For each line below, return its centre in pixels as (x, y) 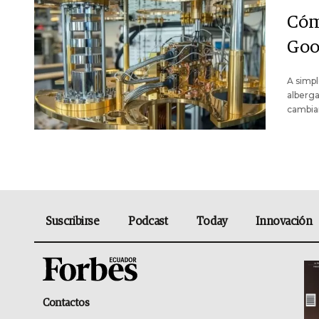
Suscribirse (73, 222)
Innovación (284, 222)
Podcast (148, 222)
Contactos (66, 303)
